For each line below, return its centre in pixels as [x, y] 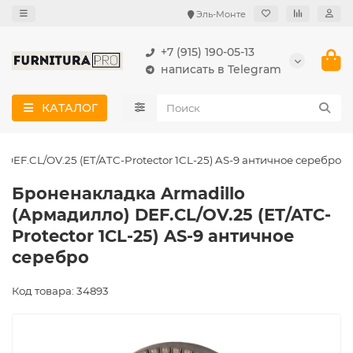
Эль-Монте [221, 14]
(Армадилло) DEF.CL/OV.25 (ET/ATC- [171, 215]
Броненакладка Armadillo [128, 193]
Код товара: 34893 [60, 291]
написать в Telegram [221, 69]
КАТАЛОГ [69, 108]
